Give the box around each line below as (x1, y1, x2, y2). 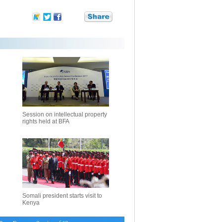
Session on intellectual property (22, 111, 107, 118)
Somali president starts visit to (22, 192, 102, 199)
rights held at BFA (22, 118, 69, 125)
